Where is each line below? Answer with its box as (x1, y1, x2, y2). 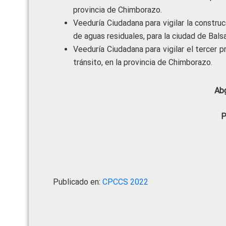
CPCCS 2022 (102, 177, 148, 187)
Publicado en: (53, 177, 102, 187)
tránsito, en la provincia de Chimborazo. (73, 58, 212, 68)
